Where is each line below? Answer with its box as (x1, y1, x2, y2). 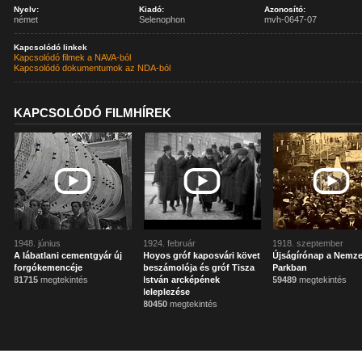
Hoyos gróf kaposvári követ (143, 250, 261, 260)
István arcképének (143, 275, 221, 284)
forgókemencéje (14, 263, 83, 272)
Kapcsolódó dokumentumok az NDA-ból (14, 63, 171, 73)
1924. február (143, 238, 196, 248)
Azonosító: (264, 5, 306, 14)
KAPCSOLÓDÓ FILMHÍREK (14, 106, 172, 120)
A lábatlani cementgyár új (14, 250, 123, 260)
